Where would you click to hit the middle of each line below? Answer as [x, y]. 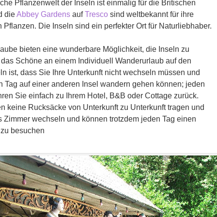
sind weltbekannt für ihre [151, 14]
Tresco [96, 14]
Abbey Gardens [43, 14]
